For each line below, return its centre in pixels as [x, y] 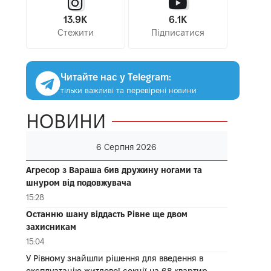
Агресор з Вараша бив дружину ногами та [114, 170]
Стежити [75, 32]
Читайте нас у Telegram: [116, 77]
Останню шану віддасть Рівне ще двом [106, 214]
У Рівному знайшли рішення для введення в [114, 258]
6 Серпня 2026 [127, 147]
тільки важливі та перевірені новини [128, 90]
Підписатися [178, 32]
